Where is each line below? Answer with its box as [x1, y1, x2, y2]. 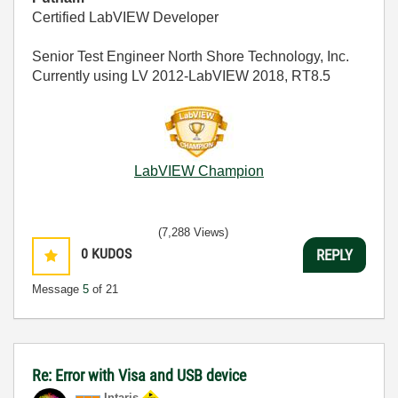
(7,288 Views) [158, 226, 228, 239]
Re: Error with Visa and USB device [32, 366, 246, 385]
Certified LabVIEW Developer [32, 10, 219, 25]
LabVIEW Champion [134, 163, 264, 179]
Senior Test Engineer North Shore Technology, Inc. [32, 49, 349, 64]
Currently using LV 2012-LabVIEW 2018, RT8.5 [32, 68, 330, 84]
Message [32, 283, 83, 296]
